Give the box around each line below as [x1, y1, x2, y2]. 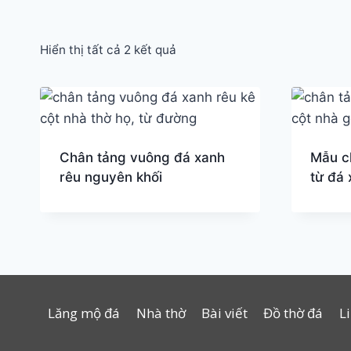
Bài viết [201, 304, 248, 323]
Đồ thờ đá [263, 304, 324, 323]
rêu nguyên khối [59, 169, 162, 185]
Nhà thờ [136, 304, 186, 323]
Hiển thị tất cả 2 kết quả [40, 42, 176, 57]
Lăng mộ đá [48, 304, 121, 323]
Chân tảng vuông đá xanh [59, 150, 225, 165]
